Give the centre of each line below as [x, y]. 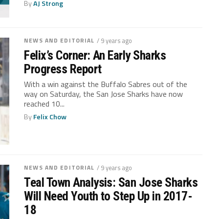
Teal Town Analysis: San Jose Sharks [111, 182]
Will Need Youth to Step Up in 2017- [108, 196]
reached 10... [44, 103]
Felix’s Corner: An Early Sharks [95, 55]
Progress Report [63, 69]
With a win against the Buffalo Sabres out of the [106, 84]
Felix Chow [50, 117]
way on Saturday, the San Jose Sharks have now [104, 94]
